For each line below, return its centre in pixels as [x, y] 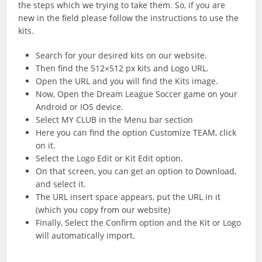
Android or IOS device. [80, 107]
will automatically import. [86, 236]
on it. [46, 146]
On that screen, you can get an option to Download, [136, 171]
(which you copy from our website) [103, 210]
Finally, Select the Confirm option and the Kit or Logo [139, 223]
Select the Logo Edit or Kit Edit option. [110, 158]
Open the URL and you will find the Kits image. [127, 81]
